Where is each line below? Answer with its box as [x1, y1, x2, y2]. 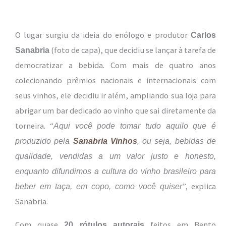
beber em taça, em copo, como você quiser [15, 181, 182, 191]
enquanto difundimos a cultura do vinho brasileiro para [15, 166, 216, 176]
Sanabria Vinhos [73, 136, 137, 145]
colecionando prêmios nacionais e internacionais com [15, 75, 216, 85]
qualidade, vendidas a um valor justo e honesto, [15, 151, 216, 160]
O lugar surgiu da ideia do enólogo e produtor [15, 29, 191, 40]
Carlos [191, 30, 216, 39]
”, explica [182, 181, 216, 191]
